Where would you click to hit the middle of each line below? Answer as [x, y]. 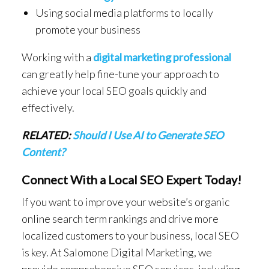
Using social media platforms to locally [124, 12]
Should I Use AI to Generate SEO [148, 135]
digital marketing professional [162, 57]
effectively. [48, 107]
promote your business [88, 29]
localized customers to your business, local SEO [130, 235]
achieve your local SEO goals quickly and [114, 90]
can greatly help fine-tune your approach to [120, 74]
